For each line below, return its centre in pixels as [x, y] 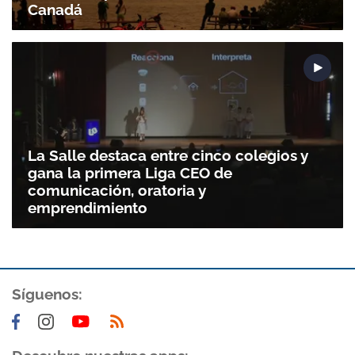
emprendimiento [88, 208]
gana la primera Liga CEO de [130, 173]
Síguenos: [47, 294]
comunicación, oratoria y [117, 191]
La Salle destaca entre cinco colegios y [168, 156]
